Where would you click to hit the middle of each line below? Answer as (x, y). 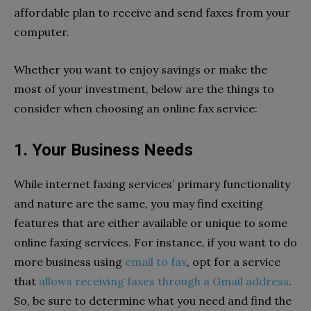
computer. (42, 32)
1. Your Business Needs (103, 150)
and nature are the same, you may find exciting (138, 204)
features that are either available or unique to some (151, 223)
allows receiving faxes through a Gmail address (164, 281)
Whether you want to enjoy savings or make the (141, 70)
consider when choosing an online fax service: (136, 109)
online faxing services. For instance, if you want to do (155, 243)
